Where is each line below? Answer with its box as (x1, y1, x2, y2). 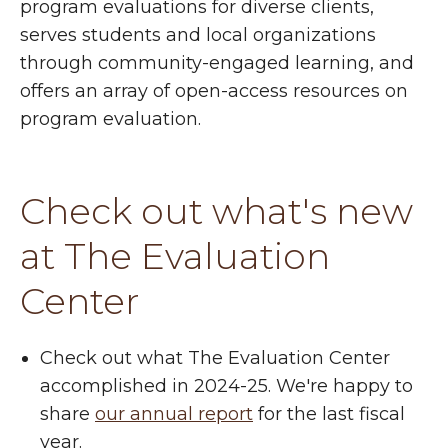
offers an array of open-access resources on (20, 79, 408, 102)
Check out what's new (20, 188, 413, 233)
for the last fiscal (253, 402, 405, 425)
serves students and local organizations (20, 23, 376, 46)
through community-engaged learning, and (20, 51, 414, 74)
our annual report (95, 402, 253, 425)
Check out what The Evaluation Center (40, 346, 390, 369)
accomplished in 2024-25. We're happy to (40, 374, 413, 397)
